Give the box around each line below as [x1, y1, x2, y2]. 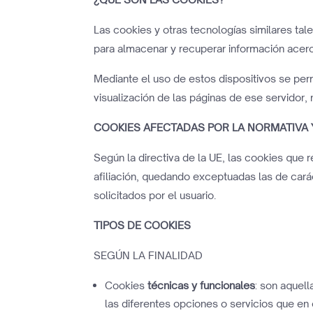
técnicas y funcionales [147, 279, 256, 292]
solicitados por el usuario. [94, 189, 217, 202]
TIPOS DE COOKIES [94, 219, 191, 232]
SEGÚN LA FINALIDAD [94, 249, 203, 262]
